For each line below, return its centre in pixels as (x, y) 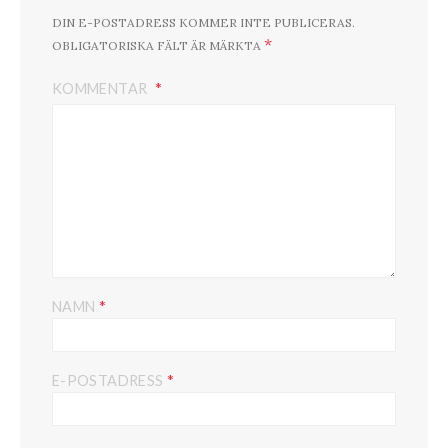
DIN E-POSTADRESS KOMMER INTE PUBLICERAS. (203, 23)
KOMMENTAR (101, 89)
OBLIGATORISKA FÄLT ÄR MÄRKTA (158, 46)
